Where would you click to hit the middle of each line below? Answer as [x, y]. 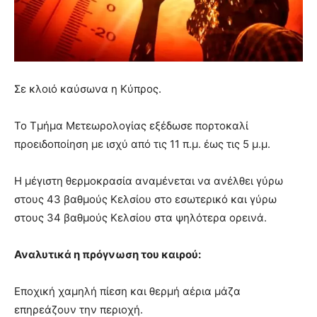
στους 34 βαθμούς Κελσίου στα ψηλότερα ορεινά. [140, 217]
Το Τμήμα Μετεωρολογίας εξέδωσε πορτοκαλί [131, 125]
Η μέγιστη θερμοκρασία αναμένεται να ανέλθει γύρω [149, 180]
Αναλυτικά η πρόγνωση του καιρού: [108, 254]
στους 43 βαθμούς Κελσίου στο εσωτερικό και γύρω [145, 199]
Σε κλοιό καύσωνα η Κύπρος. [88, 88]
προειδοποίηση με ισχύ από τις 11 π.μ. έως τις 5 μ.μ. [142, 144]
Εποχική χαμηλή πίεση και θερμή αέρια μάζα [127, 291]
